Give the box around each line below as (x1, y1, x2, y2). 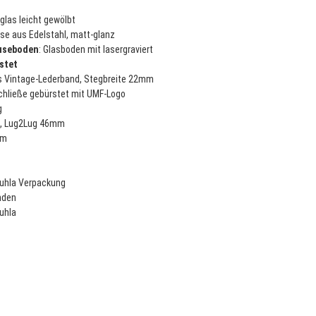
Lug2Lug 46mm (4, 118, 65, 129)
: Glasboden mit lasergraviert (39, 44, 153, 55)
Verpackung (18, 177, 66, 188)
